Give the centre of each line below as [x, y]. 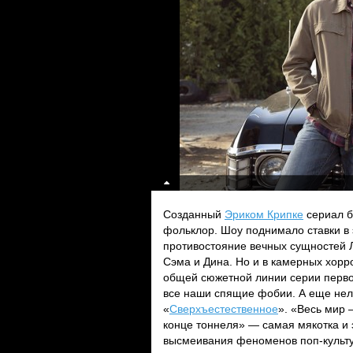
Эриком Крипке [264, 214]
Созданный [194, 214]
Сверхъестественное [224, 309]
